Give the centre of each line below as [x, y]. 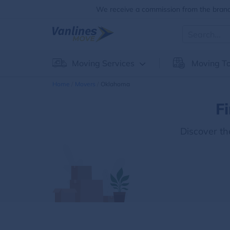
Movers [85, 84]
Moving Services [103, 63]
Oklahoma [115, 84]
